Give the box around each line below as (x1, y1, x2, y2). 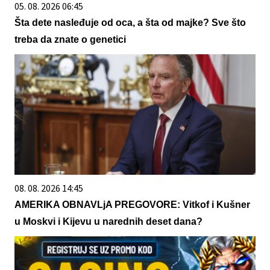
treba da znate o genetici (14, 34, 126, 45)
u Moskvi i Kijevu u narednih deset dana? (14, 216, 202, 227)
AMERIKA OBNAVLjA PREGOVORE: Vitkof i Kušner (14, 199, 250, 210)
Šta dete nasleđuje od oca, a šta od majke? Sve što (14, 17, 246, 28)
